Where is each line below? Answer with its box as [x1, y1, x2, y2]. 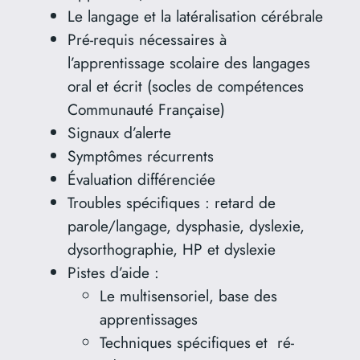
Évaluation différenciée [67, 168, 215, 191]
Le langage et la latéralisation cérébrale [67, 5, 323, 28]
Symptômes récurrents [67, 145, 214, 168]
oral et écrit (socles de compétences [67, 75, 304, 98]
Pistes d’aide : [67, 261, 159, 284]
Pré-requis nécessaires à [67, 28, 227, 51]
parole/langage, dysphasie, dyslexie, [67, 215, 305, 238]
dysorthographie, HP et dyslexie [67, 238, 276, 261]
